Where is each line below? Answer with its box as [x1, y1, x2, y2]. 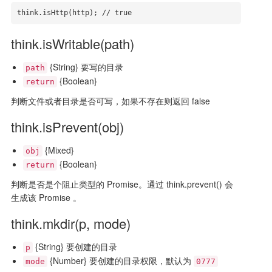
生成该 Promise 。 [10, 191, 81, 203]
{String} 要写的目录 [47, 61, 123, 73]
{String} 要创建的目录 [32, 240, 117, 253]
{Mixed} [42, 144, 74, 156]
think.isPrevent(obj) [10, 117, 124, 136]
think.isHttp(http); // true [16, 8, 132, 17]
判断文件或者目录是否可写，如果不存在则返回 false [10, 95, 210, 107]
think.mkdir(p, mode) [10, 214, 131, 233]
